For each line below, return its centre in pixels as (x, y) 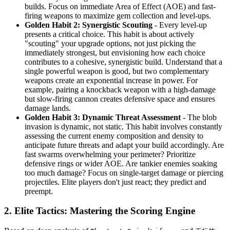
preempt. (39, 191)
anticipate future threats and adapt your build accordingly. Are (124, 145)
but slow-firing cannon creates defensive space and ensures (120, 99)
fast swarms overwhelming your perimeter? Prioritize (110, 154)
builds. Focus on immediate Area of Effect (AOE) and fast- (120, 6)
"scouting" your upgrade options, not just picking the (110, 43)
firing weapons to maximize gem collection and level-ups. (118, 15)
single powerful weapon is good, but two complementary (117, 71)
